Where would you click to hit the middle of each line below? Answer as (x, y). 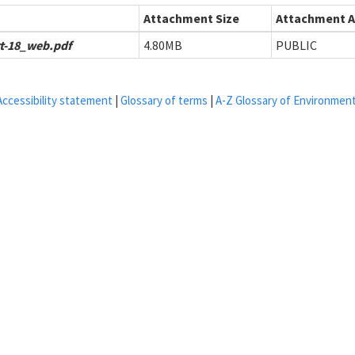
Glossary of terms (164, 100)
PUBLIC (296, 45)
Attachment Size (191, 18)
